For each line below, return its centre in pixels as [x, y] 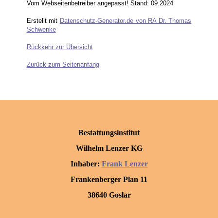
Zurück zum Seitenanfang [63, 65]
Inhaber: [86, 164]
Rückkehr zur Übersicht [60, 47]
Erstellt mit [43, 21]
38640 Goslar [109, 195]
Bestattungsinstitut [109, 133]
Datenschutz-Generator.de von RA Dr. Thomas [126, 21]
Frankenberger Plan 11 [109, 180]
